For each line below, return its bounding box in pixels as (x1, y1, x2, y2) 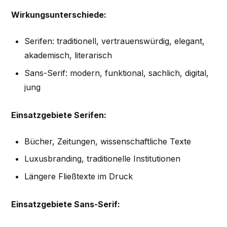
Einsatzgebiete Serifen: (11, 109, 107, 120)
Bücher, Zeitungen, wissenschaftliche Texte (24, 136, 191, 146)
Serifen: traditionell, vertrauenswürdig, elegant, (24, 36, 205, 47)
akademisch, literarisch (24, 50, 112, 61)
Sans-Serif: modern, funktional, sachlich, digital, (24, 67, 209, 78)
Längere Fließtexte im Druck (24, 171, 133, 181)
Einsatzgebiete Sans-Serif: (11, 199, 121, 209)
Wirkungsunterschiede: (11, 10, 107, 20)
